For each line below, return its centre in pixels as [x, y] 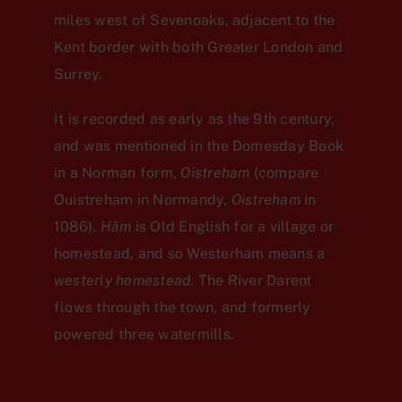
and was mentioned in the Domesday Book [199, 146]
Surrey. [79, 74]
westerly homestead [122, 281]
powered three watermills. [144, 335]
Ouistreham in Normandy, [143, 200]
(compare [284, 173]
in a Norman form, [118, 173]
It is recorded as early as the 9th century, [195, 119]
